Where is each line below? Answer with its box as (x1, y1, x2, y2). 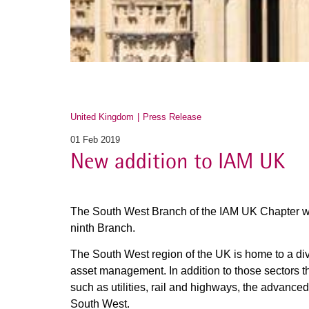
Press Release (143, 112, 201, 122)
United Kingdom (70, 112, 134, 122)
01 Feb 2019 (70, 134, 120, 145)
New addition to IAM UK (70, 148, 285, 173)
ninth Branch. (70, 222, 135, 234)
